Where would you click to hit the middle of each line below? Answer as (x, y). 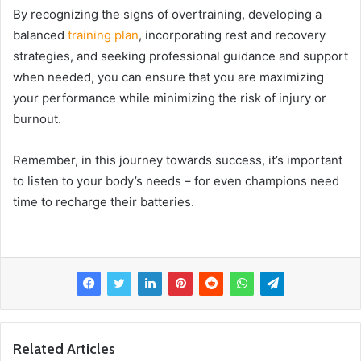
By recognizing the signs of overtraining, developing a (167, 14)
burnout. (37, 118)
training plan (103, 35)
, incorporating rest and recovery (232, 35)
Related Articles (64, 349)
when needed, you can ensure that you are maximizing (168, 77)
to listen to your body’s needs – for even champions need (176, 180)
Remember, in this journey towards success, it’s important (178, 160)
